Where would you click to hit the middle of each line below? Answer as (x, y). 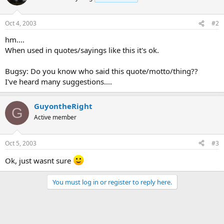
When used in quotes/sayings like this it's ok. (82, 50)
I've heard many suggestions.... (58, 81)
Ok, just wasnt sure (39, 160)
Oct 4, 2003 (21, 23)
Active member (55, 117)
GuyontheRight (63, 106)
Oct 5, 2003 (21, 143)
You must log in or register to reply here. (112, 182)
